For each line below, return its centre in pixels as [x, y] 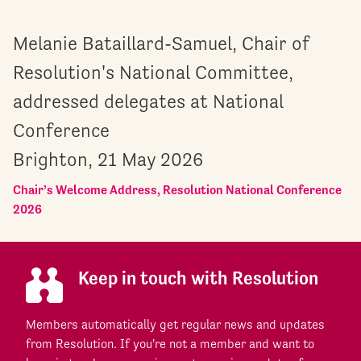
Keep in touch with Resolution [198, 278]
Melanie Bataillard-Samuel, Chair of [161, 44]
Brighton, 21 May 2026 [108, 160]
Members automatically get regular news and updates [175, 325]
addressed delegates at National [148, 102]
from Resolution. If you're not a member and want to [170, 344]
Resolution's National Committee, [153, 73]
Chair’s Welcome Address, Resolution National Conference [177, 190]
